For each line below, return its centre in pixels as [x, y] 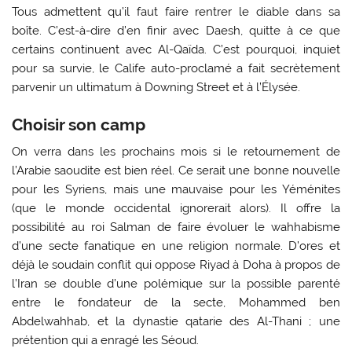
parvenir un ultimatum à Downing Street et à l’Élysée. [156, 87]
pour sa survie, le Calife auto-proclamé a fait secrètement [176, 68]
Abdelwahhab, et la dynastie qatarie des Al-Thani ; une [176, 321]
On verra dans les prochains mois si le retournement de [176, 151]
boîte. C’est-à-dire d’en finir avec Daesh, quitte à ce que [176, 30]
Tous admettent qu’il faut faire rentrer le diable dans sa [176, 11]
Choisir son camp [79, 125]
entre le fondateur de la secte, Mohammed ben [176, 302]
